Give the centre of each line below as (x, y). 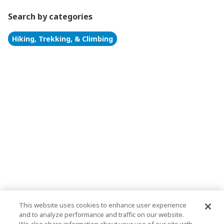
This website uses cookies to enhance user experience (103, 205)
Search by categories (50, 16)
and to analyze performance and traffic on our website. (102, 214)
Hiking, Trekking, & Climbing (62, 39)
